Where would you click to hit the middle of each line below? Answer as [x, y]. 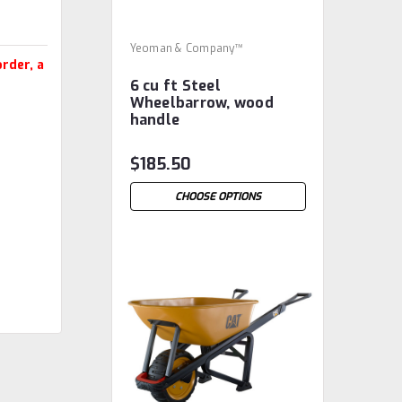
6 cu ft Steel [175, 86]
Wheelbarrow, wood [201, 103]
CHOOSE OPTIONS [218, 197]
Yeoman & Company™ [186, 48]
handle [155, 120]
